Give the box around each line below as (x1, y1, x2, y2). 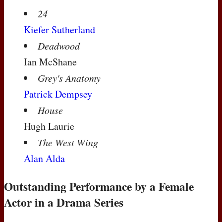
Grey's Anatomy (38, 71, 101, 85)
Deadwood (38, 39, 80, 53)
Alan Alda (24, 152, 65, 166)
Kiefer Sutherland (24, 23, 95, 37)
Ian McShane (24, 55, 77, 69)
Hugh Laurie (24, 119, 74, 133)
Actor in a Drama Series (4, 193, 123, 211)
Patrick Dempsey (24, 87, 92, 101)
